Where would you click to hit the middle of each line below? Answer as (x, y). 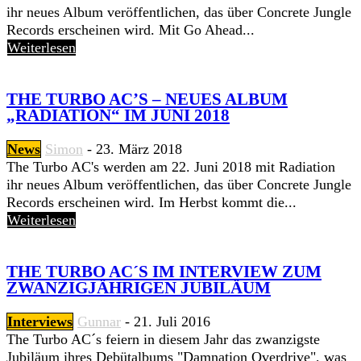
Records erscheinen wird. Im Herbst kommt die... (151, 202)
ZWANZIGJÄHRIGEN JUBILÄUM (139, 287)
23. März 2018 (139, 149)
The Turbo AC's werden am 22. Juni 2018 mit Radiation (171, 166)
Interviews (40, 322)
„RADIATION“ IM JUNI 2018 (118, 115)
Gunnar (99, 322)
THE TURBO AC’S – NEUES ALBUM (147, 99)
